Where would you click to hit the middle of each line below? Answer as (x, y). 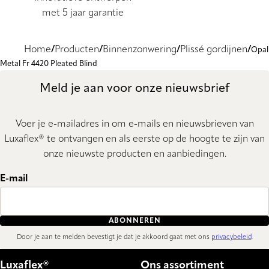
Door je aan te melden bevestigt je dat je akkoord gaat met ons (114, 238)
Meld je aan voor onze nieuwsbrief (134, 89)
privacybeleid (231, 238)
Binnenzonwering (140, 50)
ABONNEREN (134, 221)
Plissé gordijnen (214, 50)
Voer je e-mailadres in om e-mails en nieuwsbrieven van (134, 125)
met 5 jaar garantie (83, 14)
